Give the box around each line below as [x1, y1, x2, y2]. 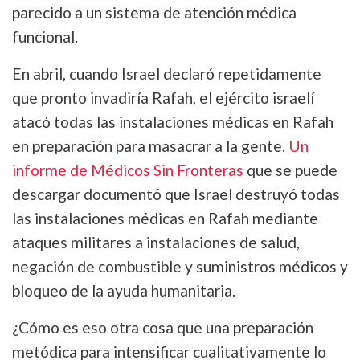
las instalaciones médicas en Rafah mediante [12, 209, 318, 228]
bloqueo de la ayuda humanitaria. [12, 281, 235, 301]
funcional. [12, 27, 78, 47]
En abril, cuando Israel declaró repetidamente [12, 64, 321, 84]
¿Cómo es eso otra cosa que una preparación [12, 318, 313, 337]
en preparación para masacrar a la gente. [12, 137, 288, 156]
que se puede [243, 161, 337, 180]
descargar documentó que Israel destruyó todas [12, 185, 340, 204]
